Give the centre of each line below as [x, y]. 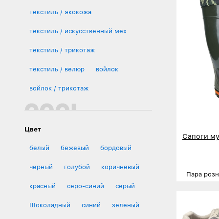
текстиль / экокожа [60, 12]
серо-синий [86, 186]
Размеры [200, 187]
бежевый [75, 148]
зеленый [126, 205]
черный [41, 167]
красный [43, 186]
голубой [77, 167]
